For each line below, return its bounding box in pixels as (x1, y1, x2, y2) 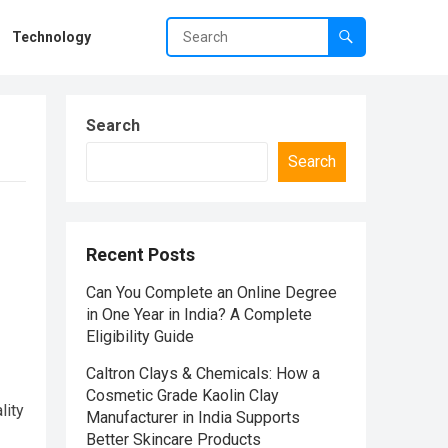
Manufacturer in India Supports (86, 408, 300, 427)
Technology (12, 29, 91, 45)
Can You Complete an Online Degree (86, 283, 337, 302)
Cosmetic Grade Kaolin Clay (86, 386, 279, 405)
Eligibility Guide (86, 327, 194, 346)
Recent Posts (86, 244, 195, 265)
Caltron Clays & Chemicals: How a (86, 364, 320, 383)
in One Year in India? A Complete (86, 305, 312, 324)
